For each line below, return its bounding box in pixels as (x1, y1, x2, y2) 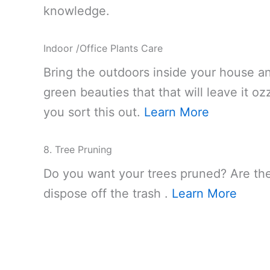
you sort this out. (43, 104, 144, 119)
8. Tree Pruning (43, 143, 112, 155)
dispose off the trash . (43, 186, 172, 201)
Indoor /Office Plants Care (43, 42, 163, 54)
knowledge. (43, 3, 110, 18)
